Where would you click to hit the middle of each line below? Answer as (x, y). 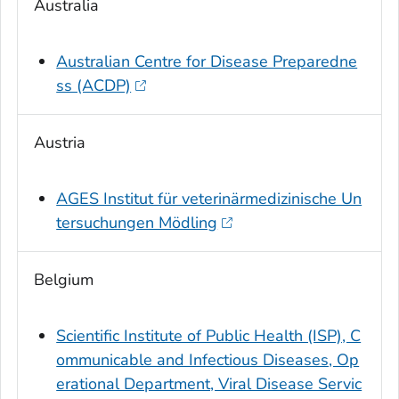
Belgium (64, 280)
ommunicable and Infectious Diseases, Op (208, 360)
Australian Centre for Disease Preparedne (207, 62)
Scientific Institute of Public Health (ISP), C (209, 336)
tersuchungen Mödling (137, 223)
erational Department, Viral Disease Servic (209, 384)
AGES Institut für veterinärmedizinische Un (209, 199)
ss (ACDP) (94, 86)
